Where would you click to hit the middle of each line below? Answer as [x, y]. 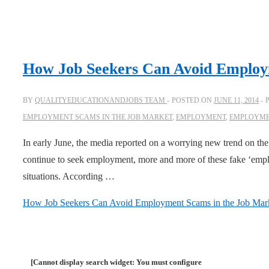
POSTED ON [193, 101]
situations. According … [69, 177]
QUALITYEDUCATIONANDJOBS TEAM [100, 101]
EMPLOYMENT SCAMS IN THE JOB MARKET [98, 117]
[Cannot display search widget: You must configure [116, 262]
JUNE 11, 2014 [236, 101]
